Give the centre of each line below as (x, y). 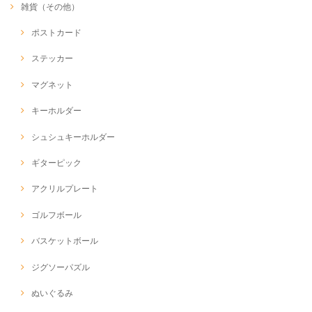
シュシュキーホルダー (73, 136)
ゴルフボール (56, 214)
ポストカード (56, 33)
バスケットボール (65, 241)
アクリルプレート (65, 189)
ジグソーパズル (61, 267)
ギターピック (56, 162)
